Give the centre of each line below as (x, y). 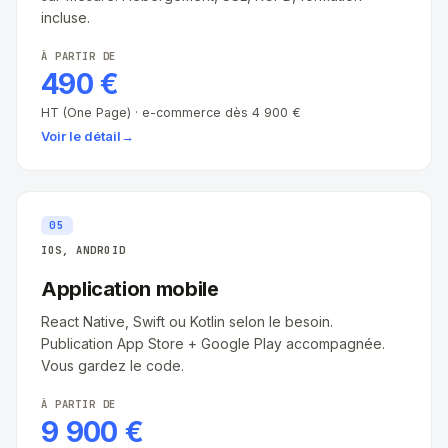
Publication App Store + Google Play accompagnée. (213, 343)
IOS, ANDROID (83, 249)
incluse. (65, 17)
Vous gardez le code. (112, 365)
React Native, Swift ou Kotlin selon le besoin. (187, 321)
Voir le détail (81, 135)
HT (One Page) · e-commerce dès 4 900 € (171, 112)
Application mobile (130, 288)
